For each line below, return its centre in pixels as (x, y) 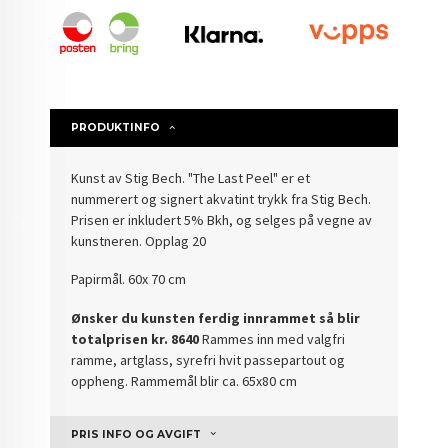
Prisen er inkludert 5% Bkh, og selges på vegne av (222, 219)
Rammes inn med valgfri (272, 338)
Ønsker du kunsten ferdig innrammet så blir (216, 317)
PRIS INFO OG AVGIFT (136, 434)
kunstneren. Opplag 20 (139, 240)
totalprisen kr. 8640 (135, 338)
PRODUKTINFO (116, 127)
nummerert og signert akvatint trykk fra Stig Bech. (221, 198)
